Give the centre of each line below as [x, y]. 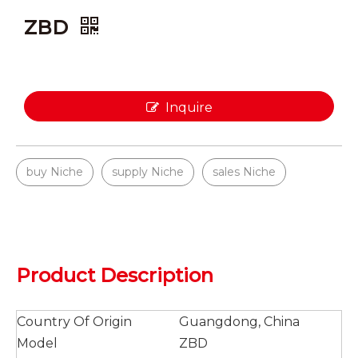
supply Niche [148, 172]
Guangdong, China [239, 322]
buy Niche [55, 172]
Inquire [189, 107]
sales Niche [244, 172]
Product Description [115, 275]
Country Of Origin [74, 322]
